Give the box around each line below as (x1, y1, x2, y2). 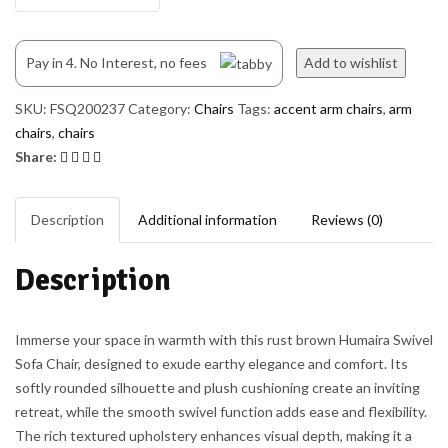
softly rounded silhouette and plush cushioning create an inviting (15, 379, 420, 397)
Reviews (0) (311, 211, 383, 229)
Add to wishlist (304, 54, 398, 71)
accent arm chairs (274, 100, 383, 118)
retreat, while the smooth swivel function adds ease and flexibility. (15, 403, 427, 421)
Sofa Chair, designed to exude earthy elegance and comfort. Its (15, 355, 408, 373)
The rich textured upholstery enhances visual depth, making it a (15, 427, 412, 445)
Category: (128, 100, 191, 118)
